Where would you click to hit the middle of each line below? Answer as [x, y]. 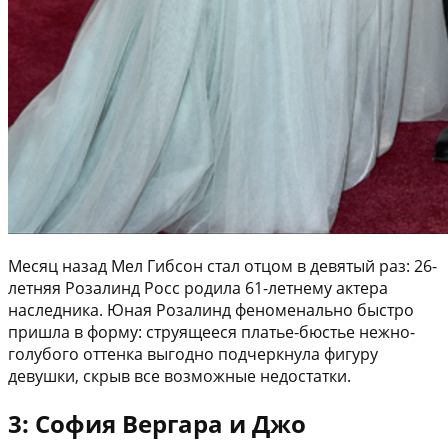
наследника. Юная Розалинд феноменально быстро [211, 310]
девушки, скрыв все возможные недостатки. [179, 376]
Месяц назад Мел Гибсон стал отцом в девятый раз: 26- [222, 266]
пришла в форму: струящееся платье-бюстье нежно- [211, 332]
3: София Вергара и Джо [157, 424]
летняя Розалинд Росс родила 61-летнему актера [198, 288]
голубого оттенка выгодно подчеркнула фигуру [193, 354]
